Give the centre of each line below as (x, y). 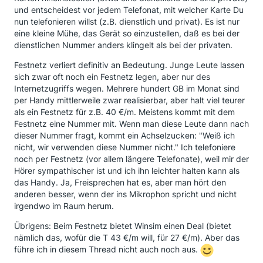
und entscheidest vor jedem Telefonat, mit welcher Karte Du (129, 10)
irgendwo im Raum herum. (64, 206)
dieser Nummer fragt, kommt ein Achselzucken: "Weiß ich (124, 135)
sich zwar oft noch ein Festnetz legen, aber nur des (112, 77)
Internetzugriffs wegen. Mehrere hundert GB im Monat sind (127, 88)
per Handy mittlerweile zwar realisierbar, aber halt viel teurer (129, 100)
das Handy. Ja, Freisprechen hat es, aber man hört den (120, 182)
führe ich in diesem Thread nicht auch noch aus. (107, 249)
